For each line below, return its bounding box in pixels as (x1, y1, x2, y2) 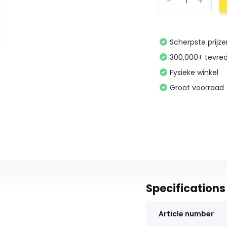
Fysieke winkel (170, 67, 219, 78)
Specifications (145, 181, 225, 196)
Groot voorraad (170, 83, 224, 93)
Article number (158, 209, 214, 219)
